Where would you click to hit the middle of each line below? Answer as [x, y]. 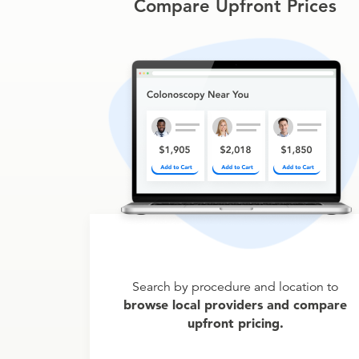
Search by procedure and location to [235, 287]
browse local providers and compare [235, 305]
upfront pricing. [235, 323]
